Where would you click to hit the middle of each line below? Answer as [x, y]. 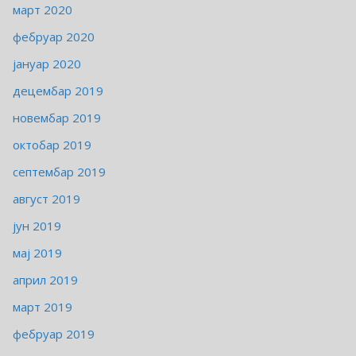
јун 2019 [37, 226]
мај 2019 [37, 253]
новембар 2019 [57, 118]
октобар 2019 [52, 145]
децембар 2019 [58, 91]
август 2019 [46, 199]
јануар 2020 [47, 64]
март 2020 [43, 10]
